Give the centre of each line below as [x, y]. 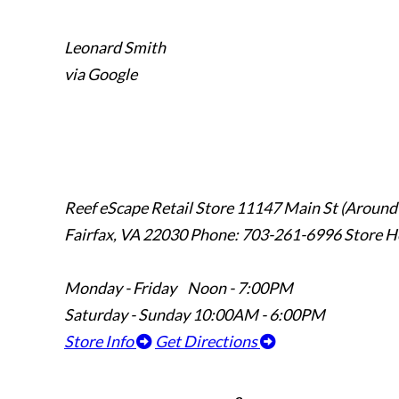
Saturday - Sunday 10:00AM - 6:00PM [195, 315]
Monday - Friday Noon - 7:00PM [179, 288]
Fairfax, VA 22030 [127, 235]
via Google [101, 74]
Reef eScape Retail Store [149, 208]
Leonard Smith [115, 48]
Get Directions [208, 342]
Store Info [100, 342]
